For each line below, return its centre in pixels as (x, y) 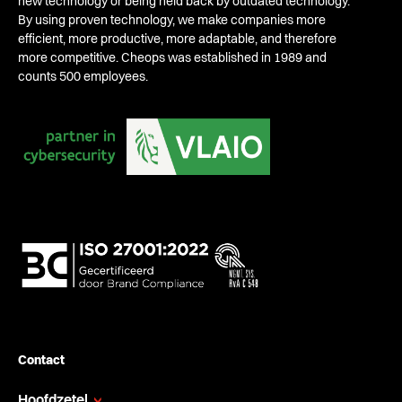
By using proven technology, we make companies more (172, 21)
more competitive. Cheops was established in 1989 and (172, 59)
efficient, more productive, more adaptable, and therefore (177, 40)
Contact (41, 360)
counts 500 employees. (83, 78)
